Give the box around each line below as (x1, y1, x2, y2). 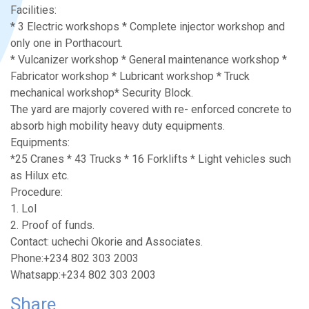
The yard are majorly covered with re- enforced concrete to (10, 102, 292, 116)
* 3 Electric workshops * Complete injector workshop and (10, 19, 285, 33)
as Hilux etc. (10, 168, 69, 182)
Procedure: (10, 185, 63, 199)
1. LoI (10, 201, 37, 215)
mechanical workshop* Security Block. (10, 86, 193, 99)
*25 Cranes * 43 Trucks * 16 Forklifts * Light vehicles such (10, 152, 291, 166)
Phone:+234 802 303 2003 (10, 251, 139, 265)
